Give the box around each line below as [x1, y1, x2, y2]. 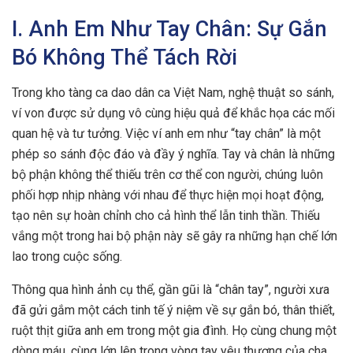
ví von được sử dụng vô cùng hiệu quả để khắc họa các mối [12, 105, 335, 121]
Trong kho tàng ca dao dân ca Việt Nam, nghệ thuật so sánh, [12, 84, 334, 100]
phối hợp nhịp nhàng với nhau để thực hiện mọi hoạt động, [12, 187, 324, 203]
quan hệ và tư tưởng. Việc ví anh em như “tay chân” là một [12, 125, 321, 141]
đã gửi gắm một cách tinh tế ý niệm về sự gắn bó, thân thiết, [12, 302, 335, 318]
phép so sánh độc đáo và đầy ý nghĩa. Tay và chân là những [12, 146, 335, 162]
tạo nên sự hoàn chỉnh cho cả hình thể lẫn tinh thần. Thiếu [12, 207, 320, 223]
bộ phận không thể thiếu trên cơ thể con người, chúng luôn [12, 166, 323, 182]
